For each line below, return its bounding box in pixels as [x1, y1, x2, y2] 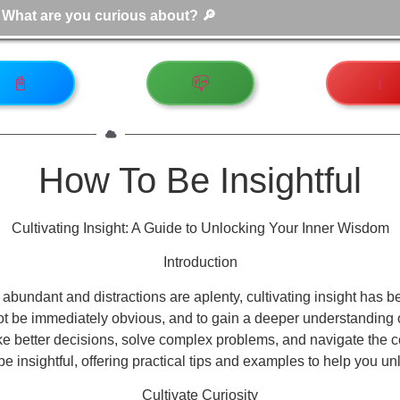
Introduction [162, 254, 237, 271]
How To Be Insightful [38, 161, 362, 200]
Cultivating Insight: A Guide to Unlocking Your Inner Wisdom [11, 221, 389, 236]
